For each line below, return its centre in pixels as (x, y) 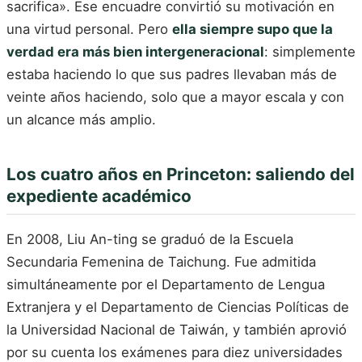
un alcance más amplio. (81, 120)
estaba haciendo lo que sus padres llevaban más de (172, 75)
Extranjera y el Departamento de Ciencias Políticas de (178, 307)
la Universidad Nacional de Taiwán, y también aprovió (177, 330)
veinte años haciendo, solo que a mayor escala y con (175, 97)
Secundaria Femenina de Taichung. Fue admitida (161, 262)
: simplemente (310, 52)
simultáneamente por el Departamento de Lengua (166, 285)
